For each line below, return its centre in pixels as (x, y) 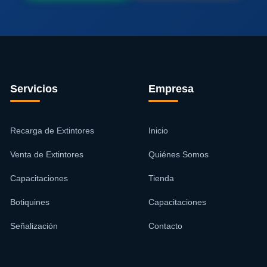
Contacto (165, 226)
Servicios (34, 89)
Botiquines (30, 202)
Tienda (161, 178)
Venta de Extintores (46, 154)
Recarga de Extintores (52, 130)
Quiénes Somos (178, 154)
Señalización (34, 226)
